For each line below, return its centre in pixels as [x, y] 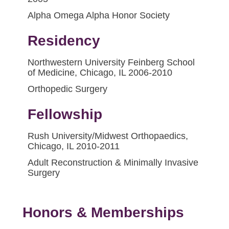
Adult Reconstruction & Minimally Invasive [113, 163]
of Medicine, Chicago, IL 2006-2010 [100, 73]
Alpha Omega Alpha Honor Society [99, 15]
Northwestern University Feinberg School [111, 62]
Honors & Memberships [103, 212]
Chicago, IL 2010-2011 [74, 146]
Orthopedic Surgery [67, 89]
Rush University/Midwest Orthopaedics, [108, 136]
